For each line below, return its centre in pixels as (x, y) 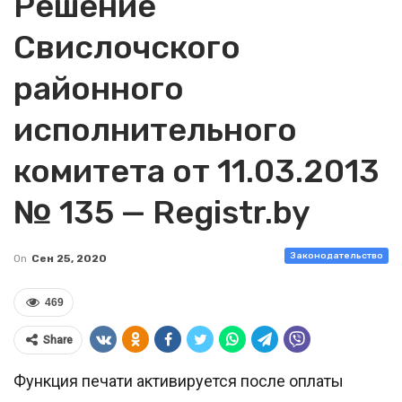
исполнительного (155, 130)
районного (99, 88)
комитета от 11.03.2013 (197, 171)
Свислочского (127, 47)
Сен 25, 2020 (69, 258)
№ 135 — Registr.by (162, 212)
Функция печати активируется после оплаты (179, 381)
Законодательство (336, 256)
